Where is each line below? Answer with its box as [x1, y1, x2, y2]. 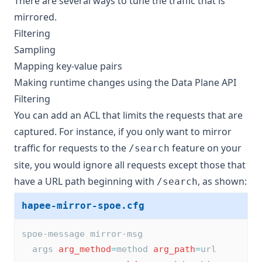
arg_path [153, 244, 195, 255]
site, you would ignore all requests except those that [14, 158, 246, 172]
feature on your [170, 142, 242, 155]
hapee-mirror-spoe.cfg [22, 200, 144, 212]
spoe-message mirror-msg [22, 229, 143, 240]
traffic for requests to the [14, 142, 129, 155]
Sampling [14, 43, 56, 57]
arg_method [58, 244, 111, 255]
